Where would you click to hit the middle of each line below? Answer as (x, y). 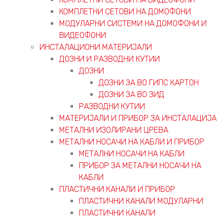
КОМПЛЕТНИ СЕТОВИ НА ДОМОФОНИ (125, 11)
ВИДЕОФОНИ (83, 35)
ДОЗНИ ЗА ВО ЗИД (131, 94)
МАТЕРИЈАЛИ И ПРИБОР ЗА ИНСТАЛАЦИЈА (138, 118)
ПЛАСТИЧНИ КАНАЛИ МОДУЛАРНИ (141, 201)
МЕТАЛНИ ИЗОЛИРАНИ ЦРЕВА (114, 130)
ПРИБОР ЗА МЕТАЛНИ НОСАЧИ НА (140, 165)
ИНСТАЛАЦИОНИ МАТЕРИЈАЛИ (96, 47)
